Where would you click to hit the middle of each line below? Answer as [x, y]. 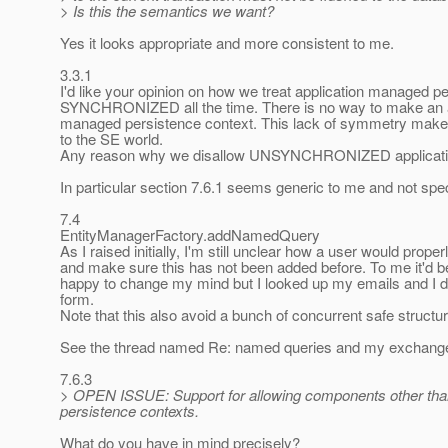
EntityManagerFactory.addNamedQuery [190, 235]
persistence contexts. [129, 411]
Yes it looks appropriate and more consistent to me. [227, 43]
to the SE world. [111, 139]
